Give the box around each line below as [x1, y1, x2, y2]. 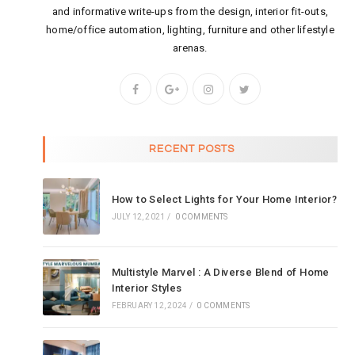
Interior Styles [111, 281, 182, 294]
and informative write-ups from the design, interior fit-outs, [52, 5, 329, 17]
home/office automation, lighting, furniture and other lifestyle [46, 23, 334, 36]
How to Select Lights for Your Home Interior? [111, 193, 338, 205]
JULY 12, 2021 [111, 212, 166, 221]
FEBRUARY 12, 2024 [111, 300, 187, 310]
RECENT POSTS [148, 143, 235, 155]
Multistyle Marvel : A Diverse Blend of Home [111, 265, 330, 278]
